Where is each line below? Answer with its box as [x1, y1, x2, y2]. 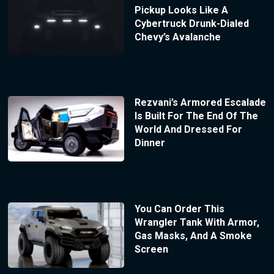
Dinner [134, 137, 165, 149]
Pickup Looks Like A [134, 4, 228, 16]
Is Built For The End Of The [134, 110, 258, 122]
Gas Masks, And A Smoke [134, 230, 252, 242]
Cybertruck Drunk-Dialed [134, 17, 249, 29]
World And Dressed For [134, 124, 242, 136]
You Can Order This [134, 203, 224, 215]
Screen [134, 243, 168, 256]
